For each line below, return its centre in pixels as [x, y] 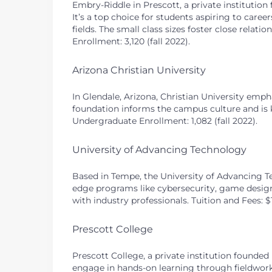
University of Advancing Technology [159, 150]
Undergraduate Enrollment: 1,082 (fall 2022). [165, 121]
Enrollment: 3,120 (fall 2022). [131, 41]
